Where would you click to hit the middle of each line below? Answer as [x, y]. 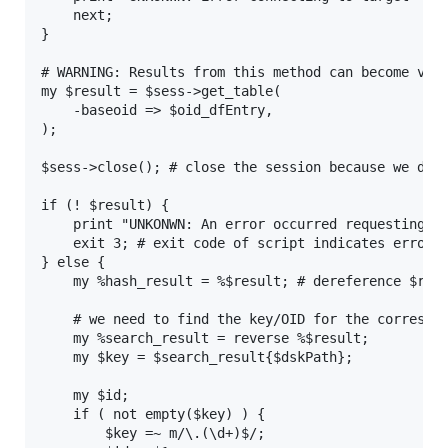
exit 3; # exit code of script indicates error [237, 243]
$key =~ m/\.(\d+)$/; [153, 433]
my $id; [85, 395]
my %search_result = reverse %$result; [205, 338]
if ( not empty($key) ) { [153, 414]
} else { [73, 262]
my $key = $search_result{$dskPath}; [197, 357]
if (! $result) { [105, 205]
